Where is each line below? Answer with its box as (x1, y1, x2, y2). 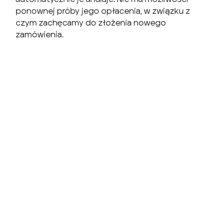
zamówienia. (16, 29, 63, 39)
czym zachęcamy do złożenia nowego (16, 18, 166, 27)
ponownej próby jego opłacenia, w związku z (16, 6, 190, 16)
